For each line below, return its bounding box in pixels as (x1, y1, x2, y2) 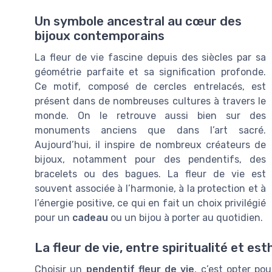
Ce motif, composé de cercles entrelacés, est (35, 81, 266, 93)
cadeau (72, 212, 108, 224)
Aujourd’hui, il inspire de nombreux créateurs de (35, 139, 266, 151)
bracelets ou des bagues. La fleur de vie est (35, 168, 266, 180)
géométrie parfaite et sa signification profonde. (35, 66, 266, 78)
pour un (35, 212, 72, 224)
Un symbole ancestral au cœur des (35, 14, 242, 29)
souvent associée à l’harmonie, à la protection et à (35, 183, 266, 195)
